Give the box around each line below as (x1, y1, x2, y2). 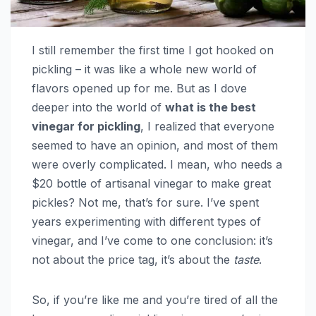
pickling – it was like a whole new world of (32, 61, 257, 76)
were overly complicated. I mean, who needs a (32, 157, 282, 171)
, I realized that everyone (140, 119, 274, 133)
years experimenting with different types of (32, 214, 261, 229)
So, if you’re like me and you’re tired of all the (32, 292, 278, 307)
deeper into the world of (32, 99, 165, 114)
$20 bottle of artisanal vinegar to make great (32, 176, 271, 190)
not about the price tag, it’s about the (32, 252, 233, 267)
